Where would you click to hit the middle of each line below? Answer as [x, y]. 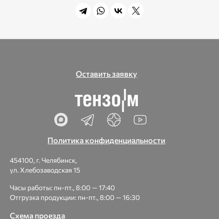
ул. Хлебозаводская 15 [45, 170]
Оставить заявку [107, 74]
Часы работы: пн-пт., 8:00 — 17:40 [62, 187]
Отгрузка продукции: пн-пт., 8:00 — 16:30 [75, 197]
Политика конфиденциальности [107, 140]
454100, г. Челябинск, [43, 160]
